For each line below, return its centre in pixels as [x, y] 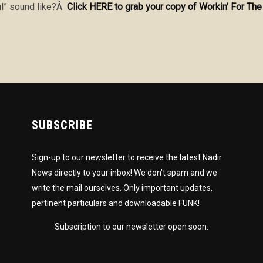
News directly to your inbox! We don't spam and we [124, 173]
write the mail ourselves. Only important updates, [122, 188]
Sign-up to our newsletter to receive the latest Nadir [127, 158]
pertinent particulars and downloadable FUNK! [115, 203]
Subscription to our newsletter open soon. [131, 227]
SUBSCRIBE [62, 125]
